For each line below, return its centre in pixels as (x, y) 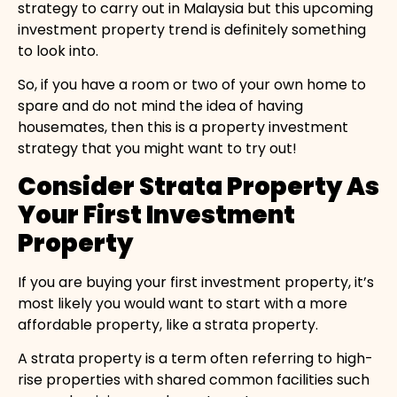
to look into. (58, 51)
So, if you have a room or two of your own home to (192, 85)
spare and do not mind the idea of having (160, 106)
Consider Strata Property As (198, 186)
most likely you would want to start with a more (183, 303)
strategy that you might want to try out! (157, 149)
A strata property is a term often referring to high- (195, 359)
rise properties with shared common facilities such (194, 380)
